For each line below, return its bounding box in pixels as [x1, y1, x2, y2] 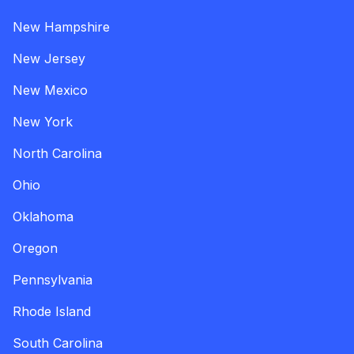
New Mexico [13, 82, 88, 98]
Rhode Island [13, 303, 91, 319]
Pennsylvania [13, 272, 92, 288]
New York [13, 114, 73, 130]
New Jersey [13, 51, 85, 66]
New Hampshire [13, 19, 110, 35]
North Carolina [13, 145, 102, 161]
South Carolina [13, 335, 103, 351]
